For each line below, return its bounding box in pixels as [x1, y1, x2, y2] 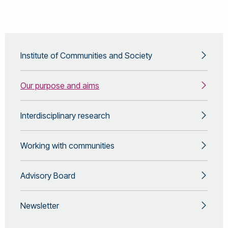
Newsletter [20, 201, 59, 211]
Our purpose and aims [20, 80, 99, 91]
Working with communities [20, 140, 115, 151]
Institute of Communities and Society [20, 50, 152, 61]
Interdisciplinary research [20, 110, 110, 121]
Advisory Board [20, 170, 75, 181]
